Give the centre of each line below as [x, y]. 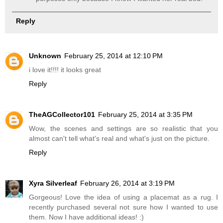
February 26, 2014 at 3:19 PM [127, 183]
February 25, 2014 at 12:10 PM [113, 56]
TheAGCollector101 [62, 115]
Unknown [45, 56]
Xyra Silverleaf [53, 183]
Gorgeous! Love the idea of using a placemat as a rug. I [123, 197]
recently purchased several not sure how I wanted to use [123, 207]
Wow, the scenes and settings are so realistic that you [123, 129]
